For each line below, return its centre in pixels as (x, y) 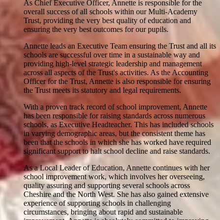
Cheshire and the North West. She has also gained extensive (116, 194)
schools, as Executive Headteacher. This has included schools (119, 125)
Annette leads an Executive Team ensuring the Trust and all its (120, 46)
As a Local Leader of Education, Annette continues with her (117, 168)
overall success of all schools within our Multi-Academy (110, 12)
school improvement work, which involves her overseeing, (114, 177)
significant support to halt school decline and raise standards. (117, 151)
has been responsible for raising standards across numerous (114, 116)
